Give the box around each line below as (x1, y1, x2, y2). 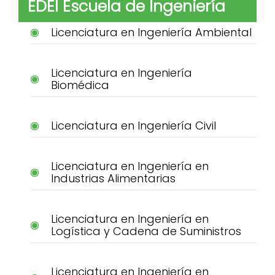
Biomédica (50, 77, 109, 93)
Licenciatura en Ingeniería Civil (50, 118, 216, 134)
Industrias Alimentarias (50, 171, 176, 187)
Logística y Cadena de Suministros (50, 223, 241, 239)
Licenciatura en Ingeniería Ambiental (50, 25, 252, 41)
